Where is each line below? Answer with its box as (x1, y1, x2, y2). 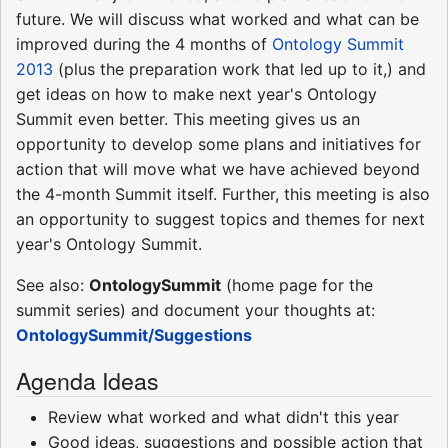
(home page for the (221, 274, 373, 295)
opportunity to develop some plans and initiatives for (16, 133, 421, 154)
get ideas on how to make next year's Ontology (16, 83, 377, 104)
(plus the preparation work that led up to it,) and (53, 58, 426, 79)
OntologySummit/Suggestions (16, 324, 252, 345)
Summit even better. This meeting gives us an (16, 108, 360, 129)
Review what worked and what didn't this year (48, 406, 399, 427)
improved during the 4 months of (16, 33, 272, 54)
